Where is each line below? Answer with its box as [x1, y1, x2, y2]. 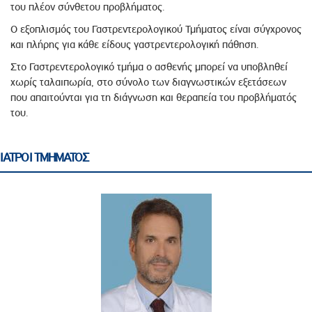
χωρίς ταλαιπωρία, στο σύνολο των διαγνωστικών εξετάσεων [10, 76, 286, 89]
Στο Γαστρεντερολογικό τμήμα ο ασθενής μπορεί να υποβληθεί [10, 61, 288, 74]
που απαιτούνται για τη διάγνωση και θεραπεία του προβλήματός [10, 91, 297, 104]
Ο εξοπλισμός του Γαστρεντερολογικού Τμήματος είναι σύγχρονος [10, 23, 302, 36]
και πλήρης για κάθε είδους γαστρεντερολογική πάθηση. [10, 38, 258, 52]
